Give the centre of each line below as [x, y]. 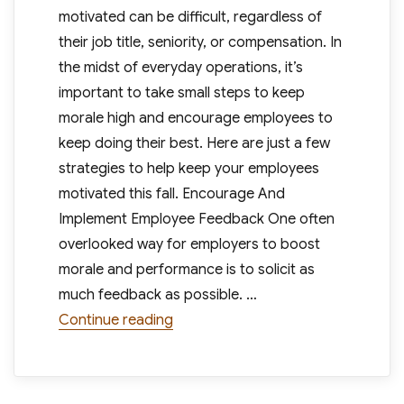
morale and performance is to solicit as [186, 270]
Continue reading [115, 320]
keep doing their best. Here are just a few [194, 143]
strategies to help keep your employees [188, 169]
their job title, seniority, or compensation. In [200, 42]
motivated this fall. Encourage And [171, 194]
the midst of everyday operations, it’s [180, 68]
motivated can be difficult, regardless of [190, 17]
